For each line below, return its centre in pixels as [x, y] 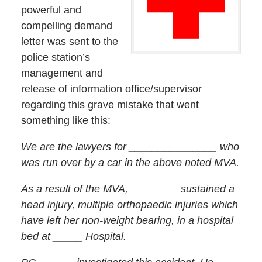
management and [62, 73]
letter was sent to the [69, 41]
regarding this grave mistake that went [110, 104]
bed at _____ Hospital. [73, 237]
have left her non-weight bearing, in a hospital [127, 221]
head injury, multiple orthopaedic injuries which [129, 205]
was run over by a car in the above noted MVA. [130, 162]
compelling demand [66, 25]
